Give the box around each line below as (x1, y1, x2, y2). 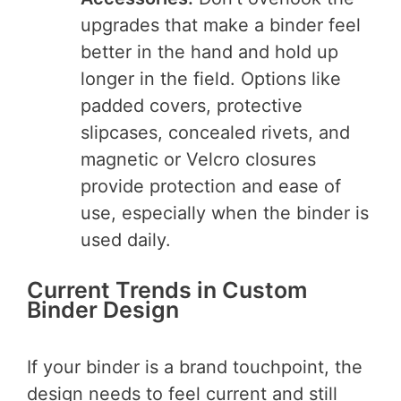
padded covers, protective (81, 95, 303, 117)
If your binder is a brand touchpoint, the (27, 355, 363, 378)
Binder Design (27, 296, 179, 324)
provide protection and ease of (81, 175, 341, 198)
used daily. (81, 229, 171, 252)
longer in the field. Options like (81, 68, 341, 90)
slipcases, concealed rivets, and (81, 122, 350, 144)
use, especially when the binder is (81, 202, 369, 225)
